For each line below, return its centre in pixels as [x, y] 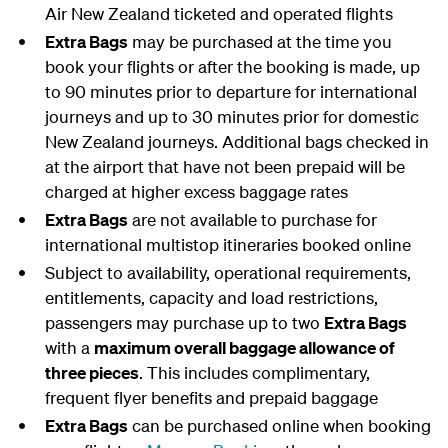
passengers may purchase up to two [184, 322]
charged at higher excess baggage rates [196, 191]
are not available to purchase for [252, 219]
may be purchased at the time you [259, 41]
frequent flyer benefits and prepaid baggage [211, 397]
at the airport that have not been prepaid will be [224, 166]
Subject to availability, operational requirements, [227, 272]
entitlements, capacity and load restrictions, [211, 297]
